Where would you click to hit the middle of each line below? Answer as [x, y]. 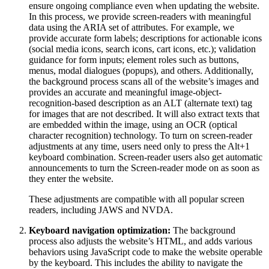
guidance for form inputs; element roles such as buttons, [134, 60]
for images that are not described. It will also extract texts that [144, 114]
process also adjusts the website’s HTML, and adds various [141, 241]
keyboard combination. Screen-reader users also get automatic [146, 157]
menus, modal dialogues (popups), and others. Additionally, [141, 71]
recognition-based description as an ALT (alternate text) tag [141, 103]
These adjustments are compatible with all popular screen [137, 199]
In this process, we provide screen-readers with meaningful [140, 17]
